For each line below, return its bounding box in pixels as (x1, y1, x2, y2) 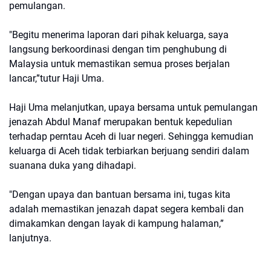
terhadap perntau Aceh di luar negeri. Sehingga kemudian (9, 131, 253, 142)
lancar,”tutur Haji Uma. (9, 73, 104, 84)
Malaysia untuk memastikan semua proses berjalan (9, 58, 230, 70)
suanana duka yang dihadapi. (9, 160, 139, 171)
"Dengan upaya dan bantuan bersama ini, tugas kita (9, 189, 230, 200)
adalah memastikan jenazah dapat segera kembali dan (9, 203, 244, 215)
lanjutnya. (9, 232, 51, 244)
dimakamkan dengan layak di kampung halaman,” (9, 218, 224, 229)
